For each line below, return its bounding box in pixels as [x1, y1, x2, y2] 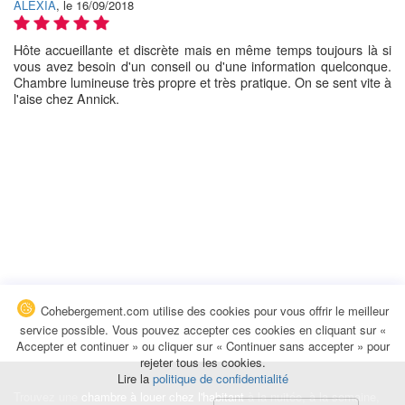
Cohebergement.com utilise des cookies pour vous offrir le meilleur [36, 302, 389, 320]
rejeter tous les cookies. [139, 353, 266, 371]
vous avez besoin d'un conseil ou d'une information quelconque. [14, 57, 391, 76]
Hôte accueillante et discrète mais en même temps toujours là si [14, 41, 391, 60]
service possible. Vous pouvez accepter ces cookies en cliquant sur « [19, 321, 386, 338]
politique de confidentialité [152, 370, 288, 387]
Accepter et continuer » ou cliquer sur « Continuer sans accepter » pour [15, 337, 390, 354]
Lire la [117, 370, 153, 387]
